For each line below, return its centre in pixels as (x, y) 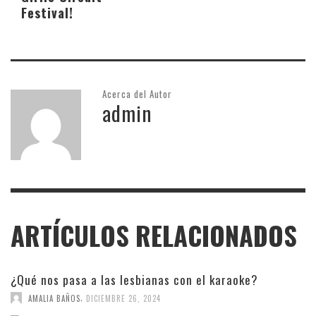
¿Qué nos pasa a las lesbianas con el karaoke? (134, 279)
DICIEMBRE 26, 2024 (123, 298)
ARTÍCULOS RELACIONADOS (154, 235)
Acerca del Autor (137, 93)
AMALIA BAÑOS (54, 298)
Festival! (47, 12)
